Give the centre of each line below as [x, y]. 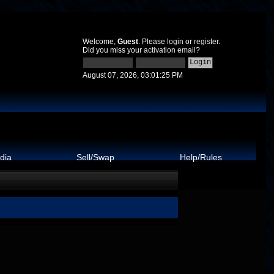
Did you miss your [113, 50]
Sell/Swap [96, 157]
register [206, 42]
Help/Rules [201, 157]
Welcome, [100, 42]
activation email [169, 50]
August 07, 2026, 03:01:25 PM [132, 75]
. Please [152, 42]
